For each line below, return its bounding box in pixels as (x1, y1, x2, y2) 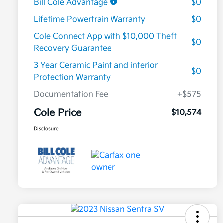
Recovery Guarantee (34, 44, 111, 54)
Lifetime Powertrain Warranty (34, 15, 145, 25)
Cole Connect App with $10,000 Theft (34, 32, 177, 42)
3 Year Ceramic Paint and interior (34, 61, 158, 71)
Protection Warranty (34, 73, 111, 83)
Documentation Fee (34, 90, 108, 100)
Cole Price (34, 107, 81, 119)
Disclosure (34, 126, 59, 132)
